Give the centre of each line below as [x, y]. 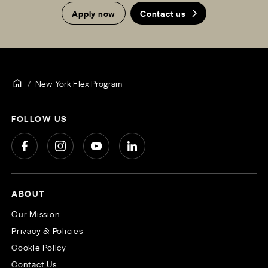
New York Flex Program [79, 83]
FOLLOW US [39, 119]
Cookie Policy [39, 247]
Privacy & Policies [47, 231]
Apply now [94, 13]
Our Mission [36, 214]
